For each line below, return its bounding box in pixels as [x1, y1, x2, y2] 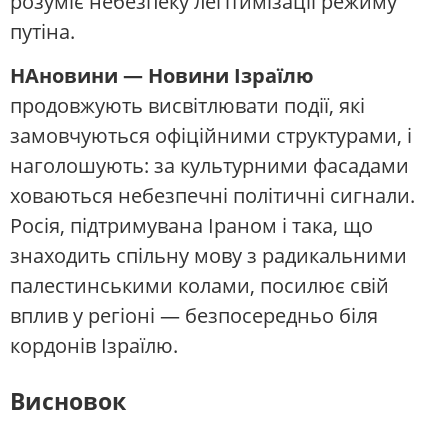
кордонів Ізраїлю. [10, 332, 178, 360]
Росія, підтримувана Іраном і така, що [10, 212, 373, 240]
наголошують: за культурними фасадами [10, 152, 409, 180]
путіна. [10, 17, 75, 45]
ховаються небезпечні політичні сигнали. [10, 182, 415, 210]
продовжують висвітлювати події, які [10, 92, 365, 120]
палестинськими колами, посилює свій [10, 272, 389, 300]
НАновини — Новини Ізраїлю [10, 62, 314, 90]
